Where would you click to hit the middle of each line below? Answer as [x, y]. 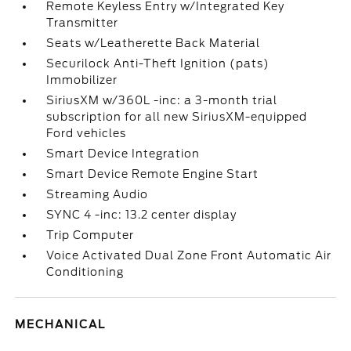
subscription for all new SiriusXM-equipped [177, 117]
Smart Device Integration [123, 154]
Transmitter [83, 23]
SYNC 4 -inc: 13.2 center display [142, 215]
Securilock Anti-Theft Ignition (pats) [158, 63]
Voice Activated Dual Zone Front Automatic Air [189, 255]
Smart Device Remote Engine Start [153, 174]
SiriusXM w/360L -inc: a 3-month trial [162, 100]
